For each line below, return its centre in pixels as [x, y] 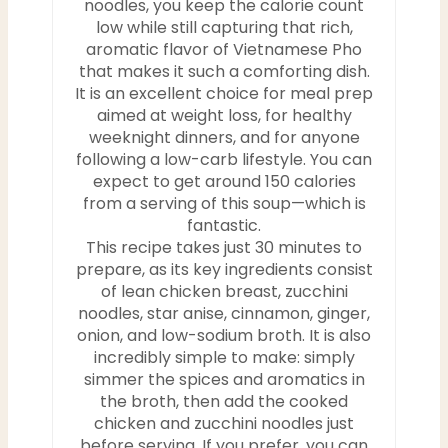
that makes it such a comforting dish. [224, 71]
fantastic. [224, 225]
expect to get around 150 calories [224, 181]
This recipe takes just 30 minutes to [224, 247]
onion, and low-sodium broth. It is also [224, 335]
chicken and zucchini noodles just [224, 423]
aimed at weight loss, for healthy [224, 115]
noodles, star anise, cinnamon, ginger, [224, 313]
